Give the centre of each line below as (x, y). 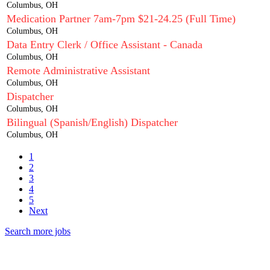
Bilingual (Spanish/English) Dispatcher (92, 122)
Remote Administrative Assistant (78, 71)
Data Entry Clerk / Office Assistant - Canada (105, 45)
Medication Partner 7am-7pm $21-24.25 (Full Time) (121, 19)
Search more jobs (38, 231)
